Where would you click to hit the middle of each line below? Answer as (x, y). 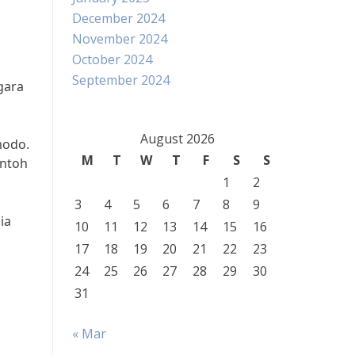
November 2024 (120, 39)
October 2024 (112, 59)
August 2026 (177, 139)
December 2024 (118, 18)
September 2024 (121, 80)
